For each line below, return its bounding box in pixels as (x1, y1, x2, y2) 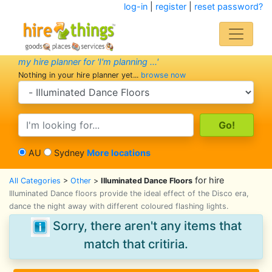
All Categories (9, 176, 61, 185)
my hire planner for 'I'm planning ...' (18, 56, 158, 67)
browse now (141, 70, 186, 80)
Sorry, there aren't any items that (49, 219, 242, 234)
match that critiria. (84, 237, 188, 251)
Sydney (54, 148, 87, 158)
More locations (87, 148, 151, 158)
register (155, 1, 186, 12)
